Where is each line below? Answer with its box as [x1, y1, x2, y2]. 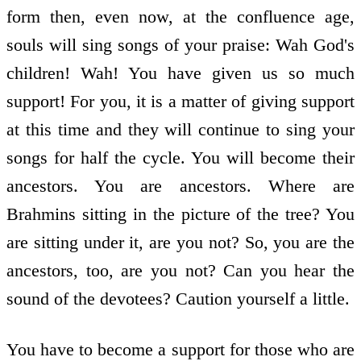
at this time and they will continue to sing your [6, 119, 355, 140]
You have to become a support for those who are [6, 338, 355, 359]
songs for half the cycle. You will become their [6, 147, 355, 168]
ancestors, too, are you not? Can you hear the [6, 260, 355, 281]
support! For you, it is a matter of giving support [6, 91, 355, 112]
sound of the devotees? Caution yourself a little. [6, 288, 350, 309]
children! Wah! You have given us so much [6, 63, 355, 84]
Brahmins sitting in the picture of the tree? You [6, 204, 355, 225]
